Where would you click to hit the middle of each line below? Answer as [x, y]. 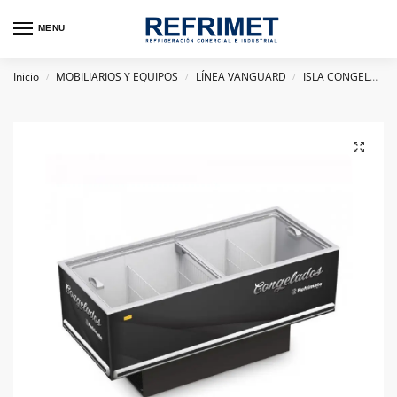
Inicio [26, 77]
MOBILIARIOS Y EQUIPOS [117, 77]
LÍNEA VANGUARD [241, 77]
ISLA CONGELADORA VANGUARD [337, 77]
